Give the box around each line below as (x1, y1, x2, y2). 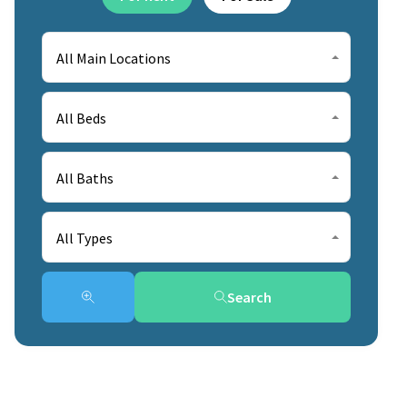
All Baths (56, 169, 114, 187)
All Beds (56, 109, 106, 127)
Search (226, 288, 272, 306)
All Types (56, 229, 113, 247)
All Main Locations (56, 49, 171, 67)
